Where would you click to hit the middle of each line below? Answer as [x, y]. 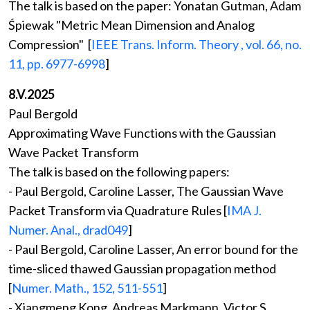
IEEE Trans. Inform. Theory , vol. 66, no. [197, 45]
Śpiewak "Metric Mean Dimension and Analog [131, 25]
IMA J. [244, 211]
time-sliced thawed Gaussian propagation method [142, 269]
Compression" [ [50, 45]
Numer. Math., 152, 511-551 [87, 288]
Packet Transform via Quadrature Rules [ [118, 211]
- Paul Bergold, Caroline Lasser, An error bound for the [153, 249]
